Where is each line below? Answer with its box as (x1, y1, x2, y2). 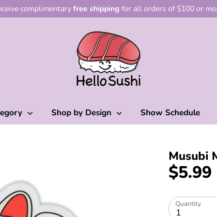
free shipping (73, 3, 120, 14)
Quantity (175, 199, 201, 208)
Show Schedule (140, 107, 200, 118)
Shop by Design (51, 107, 114, 118)
